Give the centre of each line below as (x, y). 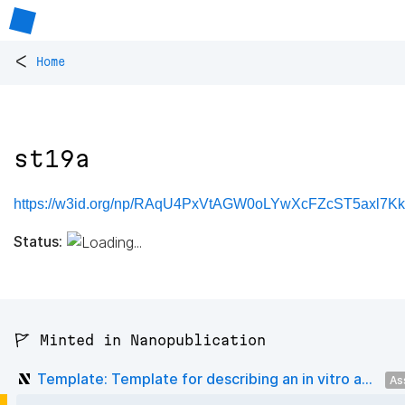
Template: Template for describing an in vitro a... (205, 378)
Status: (38, 241)
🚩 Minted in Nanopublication (140, 340)
